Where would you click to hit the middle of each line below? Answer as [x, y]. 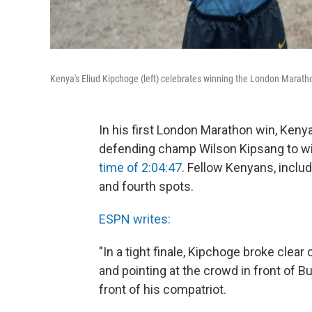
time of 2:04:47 [140, 167]
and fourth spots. [146, 186]
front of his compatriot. [163, 289]
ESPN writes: [135, 219]
